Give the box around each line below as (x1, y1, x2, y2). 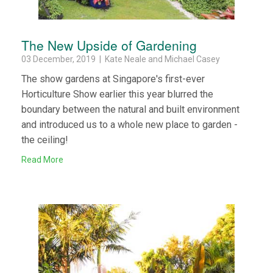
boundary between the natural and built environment (21, 103, 239, 115)
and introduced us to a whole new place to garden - (21, 118, 238, 130)
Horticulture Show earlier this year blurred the (21, 88, 213, 100)
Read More (21, 154, 63, 165)
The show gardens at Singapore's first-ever (21, 73, 205, 85)
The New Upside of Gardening (21, 35, 197, 54)
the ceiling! (21, 133, 68, 146)
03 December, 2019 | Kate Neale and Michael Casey (21, 54, 220, 64)
